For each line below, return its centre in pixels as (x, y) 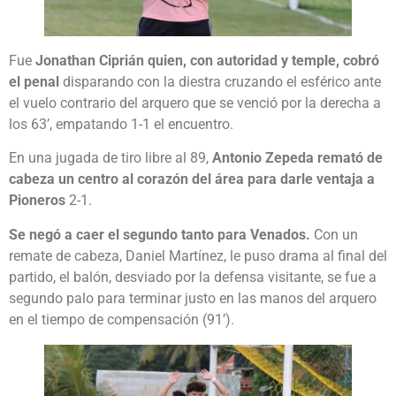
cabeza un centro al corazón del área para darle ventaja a (192, 179)
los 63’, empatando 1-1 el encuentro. (121, 125)
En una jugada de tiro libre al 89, (110, 158)
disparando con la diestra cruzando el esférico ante (222, 82)
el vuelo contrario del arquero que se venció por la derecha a (195, 103)
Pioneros (39, 201)
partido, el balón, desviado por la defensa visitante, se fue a (193, 277)
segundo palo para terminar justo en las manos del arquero (193, 298)
